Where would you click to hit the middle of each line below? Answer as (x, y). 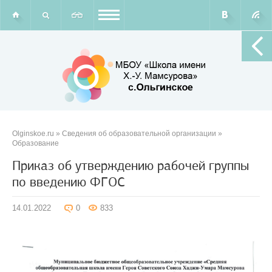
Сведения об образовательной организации (139, 134)
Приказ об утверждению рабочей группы (131, 165)
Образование (36, 143)
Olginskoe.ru (33, 134)
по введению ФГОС (69, 182)
